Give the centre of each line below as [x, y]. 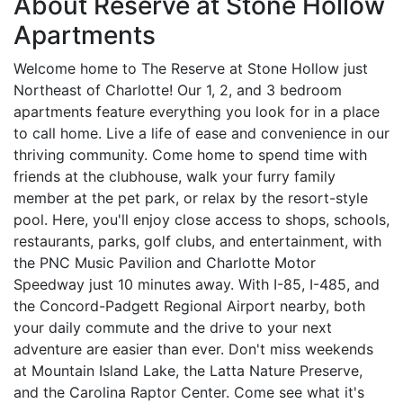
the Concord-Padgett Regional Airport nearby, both [189, 305]
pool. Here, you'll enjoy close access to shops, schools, [201, 219]
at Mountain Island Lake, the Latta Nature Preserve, [188, 370]
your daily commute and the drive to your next [173, 327]
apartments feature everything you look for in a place [197, 111]
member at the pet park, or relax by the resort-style [191, 197]
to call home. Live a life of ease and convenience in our [201, 133]
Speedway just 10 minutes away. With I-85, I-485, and [197, 284]
